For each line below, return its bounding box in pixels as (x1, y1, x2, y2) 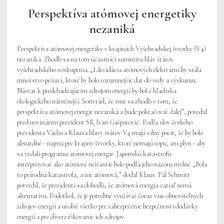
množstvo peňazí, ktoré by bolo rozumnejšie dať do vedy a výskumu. (17, 76, 197, 85)
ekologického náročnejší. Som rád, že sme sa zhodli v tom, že (17, 97, 177, 106)
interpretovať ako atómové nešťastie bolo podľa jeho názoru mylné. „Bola (17, 160, 207, 169)
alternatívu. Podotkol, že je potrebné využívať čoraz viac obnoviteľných (17, 191, 203, 200)
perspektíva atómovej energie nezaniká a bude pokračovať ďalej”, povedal (17, 107, 207, 116)
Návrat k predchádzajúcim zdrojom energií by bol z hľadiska (17, 86, 176, 95)
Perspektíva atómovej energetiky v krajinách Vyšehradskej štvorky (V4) (17, 44, 206, 53)
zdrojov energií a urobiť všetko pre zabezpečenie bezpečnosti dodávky (17, 202, 198, 211)
